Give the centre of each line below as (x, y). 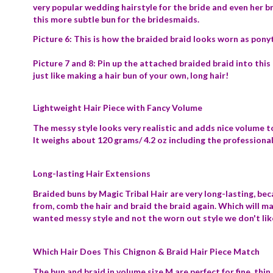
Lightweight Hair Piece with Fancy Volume (118, 108)
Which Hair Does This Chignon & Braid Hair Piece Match (146, 251)
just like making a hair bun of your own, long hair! (131, 75)
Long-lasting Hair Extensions (92, 173)
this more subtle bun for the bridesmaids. (116, 19)
